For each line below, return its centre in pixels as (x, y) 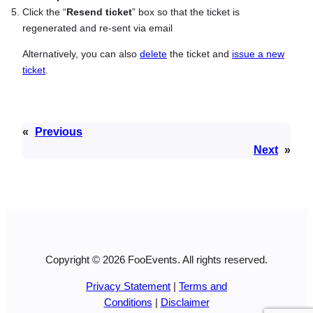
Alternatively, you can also (81, 54)
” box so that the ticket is (186, 12)
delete (153, 54)
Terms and (203, 287)
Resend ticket (99, 12)
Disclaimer (185, 303)
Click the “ (44, 12)
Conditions (128, 303)
